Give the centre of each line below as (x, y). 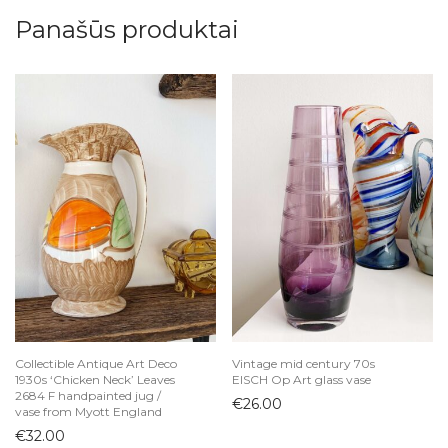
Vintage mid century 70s (303, 363)
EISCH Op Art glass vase (301, 379)
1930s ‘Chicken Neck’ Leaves (95, 379)
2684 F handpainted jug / (88, 395)
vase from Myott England (88, 411)
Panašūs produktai (127, 29)
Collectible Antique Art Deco (96, 363)
